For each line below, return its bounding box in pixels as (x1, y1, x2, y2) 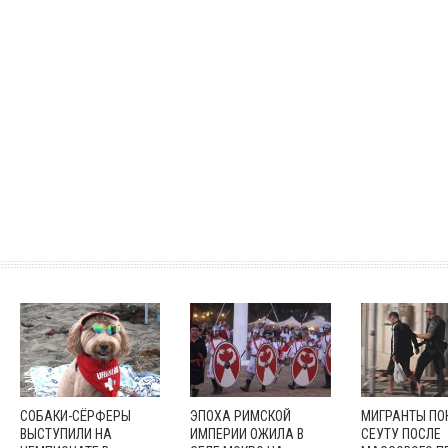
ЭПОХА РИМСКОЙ (190, 407, 292, 424)
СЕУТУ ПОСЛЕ (360, 425, 441, 442)
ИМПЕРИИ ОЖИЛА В (190, 425, 305, 442)
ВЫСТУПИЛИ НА (19, 425, 112, 442)
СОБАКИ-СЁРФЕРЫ (19, 407, 131, 424)
